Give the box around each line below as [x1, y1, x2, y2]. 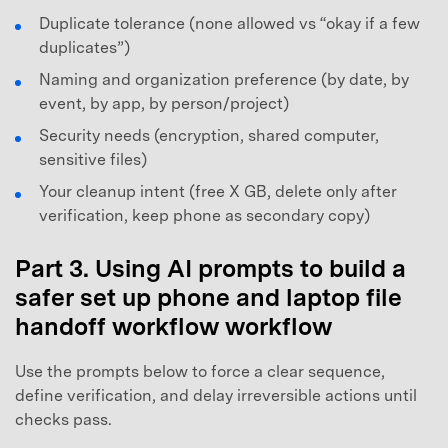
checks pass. [15, 410, 112, 430]
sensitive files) [39, 150, 147, 170]
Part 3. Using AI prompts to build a [15, 253, 406, 283]
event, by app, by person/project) [39, 94, 289, 114]
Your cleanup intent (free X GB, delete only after [39, 182, 397, 202]
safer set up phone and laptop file [15, 282, 402, 312]
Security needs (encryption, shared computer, [39, 126, 379, 146]
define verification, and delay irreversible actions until [15, 386, 417, 406]
